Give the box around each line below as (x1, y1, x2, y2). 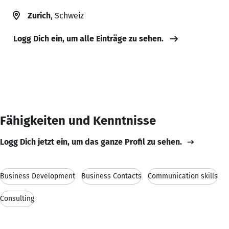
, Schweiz (51, 10, 84, 20)
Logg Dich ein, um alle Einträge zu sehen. (13, 33, 164, 43)
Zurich (28, 10, 51, 20)
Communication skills (148, 171, 218, 180)
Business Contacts (81, 171, 142, 180)
